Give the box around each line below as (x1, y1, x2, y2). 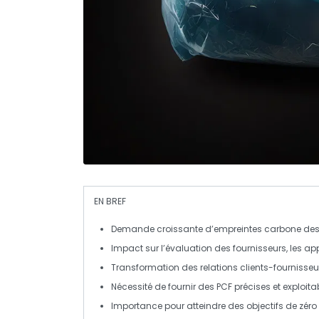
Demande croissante (111, 223, 203, 235)
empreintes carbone (214, 223, 301, 235)
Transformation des (111, 261, 200, 273)
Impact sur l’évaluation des (111, 242, 233, 254)
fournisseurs (233, 242, 286, 254)
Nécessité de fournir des (111, 281, 216, 293)
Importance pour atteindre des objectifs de (111, 300, 299, 312)
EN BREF (94, 195, 126, 207)
